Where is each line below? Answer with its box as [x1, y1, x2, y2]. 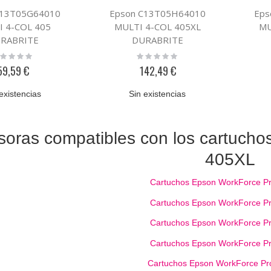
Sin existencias [129, 89, 186, 99]
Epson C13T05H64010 [109, 7, 206, 20]
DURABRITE [132, 34, 184, 47]
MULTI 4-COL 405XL [114, 21, 201, 33]
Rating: [135, 50, 163, 60]
